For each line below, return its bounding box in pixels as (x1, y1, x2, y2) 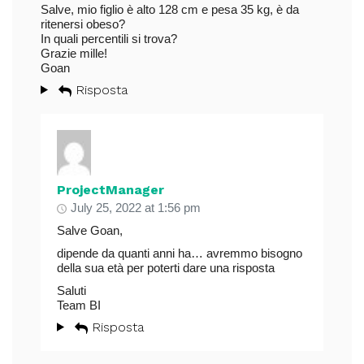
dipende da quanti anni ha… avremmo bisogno (57, 245, 302, 260)
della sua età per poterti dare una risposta (57, 260, 275, 275)
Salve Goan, (57, 223, 123, 237)
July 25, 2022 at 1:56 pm (71, 200, 201, 214)
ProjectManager (57, 181, 164, 197)
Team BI (57, 297, 101, 312)
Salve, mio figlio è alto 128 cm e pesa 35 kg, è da (41, 2, 299, 16)
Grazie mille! (41, 45, 107, 60)
